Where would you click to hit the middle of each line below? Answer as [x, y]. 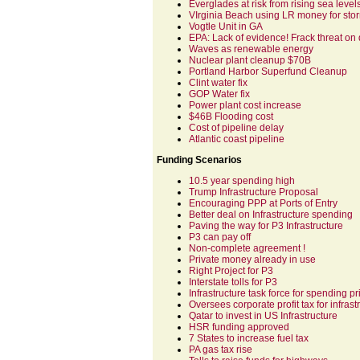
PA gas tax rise [221, 350]
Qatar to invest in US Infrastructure [263, 316]
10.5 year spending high [242, 181]
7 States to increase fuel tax [249, 338]
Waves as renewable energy [251, 49]
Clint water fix [218, 83]
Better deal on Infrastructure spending [271, 215]
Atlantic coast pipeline [237, 139]
